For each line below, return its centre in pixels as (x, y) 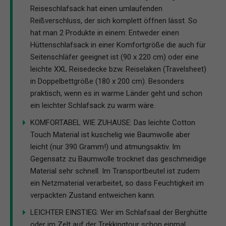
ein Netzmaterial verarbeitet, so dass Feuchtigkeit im (117, 183)
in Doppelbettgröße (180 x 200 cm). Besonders (107, 81)
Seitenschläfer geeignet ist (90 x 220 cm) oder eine (115, 57)
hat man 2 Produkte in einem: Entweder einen (105, 33)
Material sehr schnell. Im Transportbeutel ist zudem (115, 171)
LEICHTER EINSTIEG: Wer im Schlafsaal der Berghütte (119, 212)
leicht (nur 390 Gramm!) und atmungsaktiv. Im (105, 147)
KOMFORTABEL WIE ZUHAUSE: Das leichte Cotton (113, 122)
